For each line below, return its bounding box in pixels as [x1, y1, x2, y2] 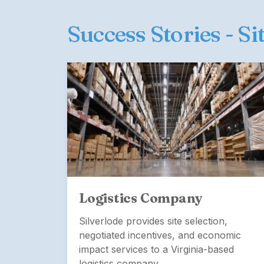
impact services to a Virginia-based [79, 243, 234, 255]
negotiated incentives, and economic [79, 229, 241, 241]
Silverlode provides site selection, [79, 214, 227, 227]
